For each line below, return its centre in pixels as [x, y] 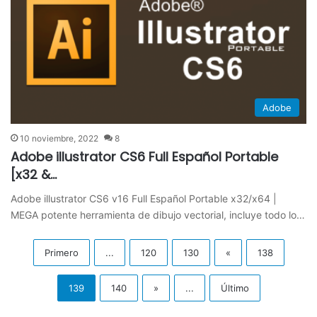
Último [235, 288]
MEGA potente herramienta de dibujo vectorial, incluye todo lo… [158, 214]
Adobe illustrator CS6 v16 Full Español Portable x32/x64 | [144, 198]
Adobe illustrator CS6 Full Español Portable [145, 156]
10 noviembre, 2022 [59, 138]
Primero [61, 252]
